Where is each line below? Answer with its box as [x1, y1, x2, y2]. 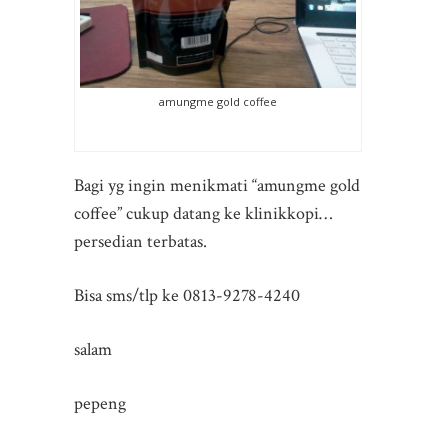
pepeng [74, 391, 126, 415]
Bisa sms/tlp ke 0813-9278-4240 [74, 283, 300, 307]
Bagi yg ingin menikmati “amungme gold [74, 173, 360, 197]
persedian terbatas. [74, 229, 207, 253]
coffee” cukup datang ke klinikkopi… [74, 201, 332, 225]
